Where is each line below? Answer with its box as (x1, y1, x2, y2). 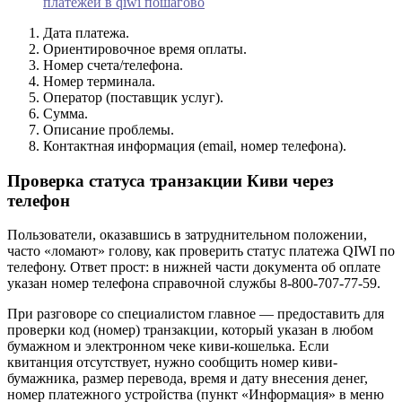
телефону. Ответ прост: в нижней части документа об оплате (7, 259, 380, 275)
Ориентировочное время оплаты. (43, 40, 247, 57)
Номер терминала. (43, 73, 155, 89)
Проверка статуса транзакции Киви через (7, 170, 334, 190)
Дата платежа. (43, 24, 129, 40)
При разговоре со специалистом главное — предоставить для (7, 306, 384, 322)
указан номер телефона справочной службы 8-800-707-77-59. (7, 275, 380, 292)
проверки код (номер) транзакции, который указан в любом (7, 322, 373, 338)
